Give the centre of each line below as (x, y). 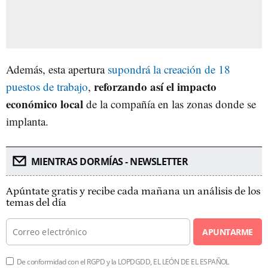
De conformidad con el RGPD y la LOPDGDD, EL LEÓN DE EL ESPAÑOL (123, 261)
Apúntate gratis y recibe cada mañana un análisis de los (133, 191)
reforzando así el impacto (155, 86)
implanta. (27, 121)
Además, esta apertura (57, 69)
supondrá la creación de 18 (169, 69)
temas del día (36, 202)
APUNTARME (228, 232)
